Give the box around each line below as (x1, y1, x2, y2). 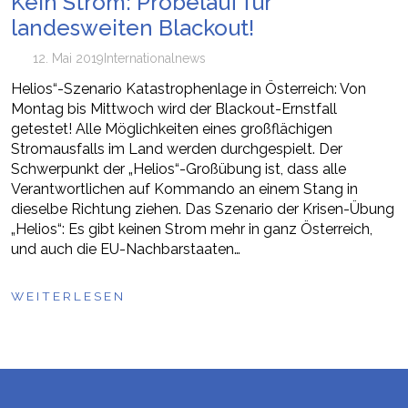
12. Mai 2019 (32, 51, 104, 66)
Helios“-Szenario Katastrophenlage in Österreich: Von (11, 80, 366, 97)
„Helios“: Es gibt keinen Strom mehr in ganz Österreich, (11, 220, 372, 238)
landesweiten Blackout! (11, 15, 254, 41)
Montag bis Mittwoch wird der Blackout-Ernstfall (11, 100, 337, 117)
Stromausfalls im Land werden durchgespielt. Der (11, 140, 342, 158)
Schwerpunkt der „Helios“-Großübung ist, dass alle (11, 160, 346, 178)
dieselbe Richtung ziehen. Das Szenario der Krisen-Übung (11, 200, 394, 218)
